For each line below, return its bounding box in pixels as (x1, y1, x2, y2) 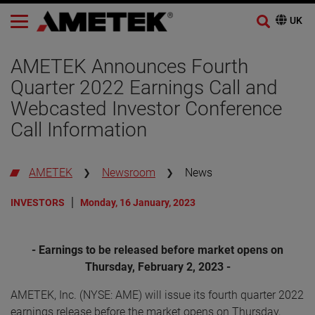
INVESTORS (11, 196, 65, 208)
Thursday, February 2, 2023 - (84, 259, 231, 274)
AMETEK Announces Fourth (11, 54, 248, 78)
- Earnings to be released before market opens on (32, 243, 283, 257)
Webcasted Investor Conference (11, 96, 282, 120)
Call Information (11, 117, 147, 141)
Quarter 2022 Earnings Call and (11, 75, 278, 99)
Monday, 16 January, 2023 (80, 196, 195, 208)
